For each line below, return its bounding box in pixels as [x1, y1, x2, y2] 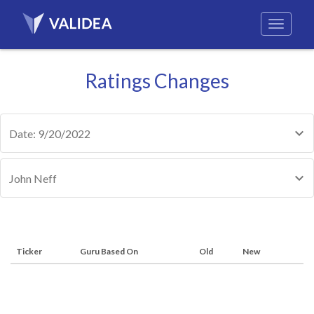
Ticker [16, 246, 42, 257]
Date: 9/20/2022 [9, 127, 90, 140]
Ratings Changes [85, 69, 229, 93]
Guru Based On [80, 246, 138, 257]
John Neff [9, 172, 57, 185]
